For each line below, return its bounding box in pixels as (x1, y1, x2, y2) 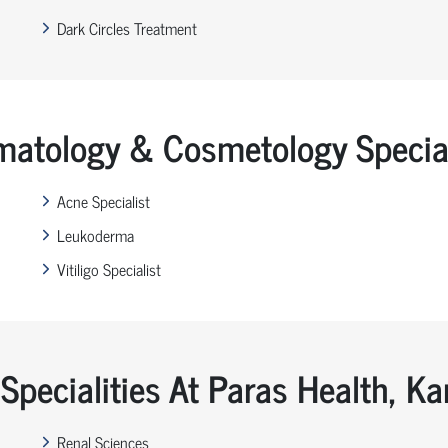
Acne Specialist (56, 187, 150, 214)
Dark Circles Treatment (56, 14, 197, 41)
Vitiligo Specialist (56, 255, 161, 282)
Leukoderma (56, 221, 134, 248)
